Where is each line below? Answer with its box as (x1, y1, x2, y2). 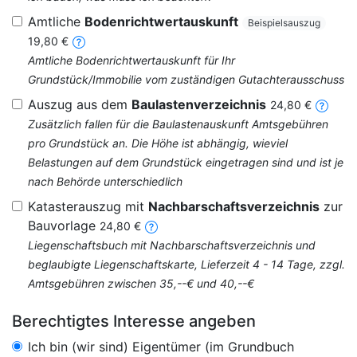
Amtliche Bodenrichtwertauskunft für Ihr (28, 53, 235, 67)
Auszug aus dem (28, 96, 131, 112)
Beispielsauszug (248, 17, 321, 29)
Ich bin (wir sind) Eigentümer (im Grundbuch (28, 339, 294, 355)
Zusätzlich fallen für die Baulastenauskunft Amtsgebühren (28, 117, 328, 131)
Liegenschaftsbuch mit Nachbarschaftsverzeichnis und (28, 238, 316, 252)
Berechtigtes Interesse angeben (12, 312, 256, 331)
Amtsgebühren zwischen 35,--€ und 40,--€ (28, 277, 254, 290)
